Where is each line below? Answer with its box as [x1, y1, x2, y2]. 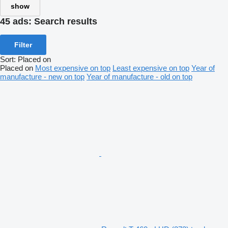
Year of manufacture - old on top [87, 72, 192, 81]
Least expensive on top [112, 63, 189, 72]
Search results [34, 16, 97, 26]
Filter [14, 40, 32, 49]
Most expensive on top [35, 63, 110, 72]
